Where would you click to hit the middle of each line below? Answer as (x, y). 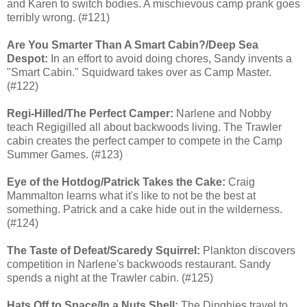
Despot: (27, 58)
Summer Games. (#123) (65, 154)
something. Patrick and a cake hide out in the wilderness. (145, 209)
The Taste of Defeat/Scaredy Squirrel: (103, 250)
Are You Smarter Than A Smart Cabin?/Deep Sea (133, 45)
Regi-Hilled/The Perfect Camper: (90, 113)
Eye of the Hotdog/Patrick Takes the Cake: (116, 182)
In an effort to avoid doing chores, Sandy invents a (170, 58)
